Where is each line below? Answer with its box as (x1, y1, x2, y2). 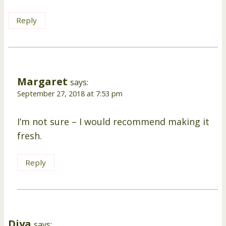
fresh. (17, 130, 42, 142)
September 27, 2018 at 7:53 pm (17, 88, 123, 98)
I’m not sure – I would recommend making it (17, 116, 209, 128)
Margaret (17, 74, 68, 88)
